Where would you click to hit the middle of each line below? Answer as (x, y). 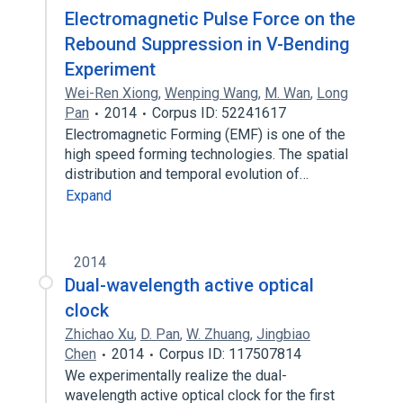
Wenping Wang (211, 93)
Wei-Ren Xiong (112, 93)
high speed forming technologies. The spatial (206, 154)
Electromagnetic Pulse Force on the (210, 19)
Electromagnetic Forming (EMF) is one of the (205, 134)
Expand (89, 196)
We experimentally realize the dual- (176, 376)
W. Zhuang (218, 334)
